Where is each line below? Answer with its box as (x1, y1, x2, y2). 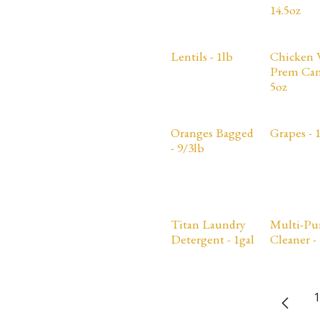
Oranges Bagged (171, 124, 254, 141)
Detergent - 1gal (171, 231, 254, 247)
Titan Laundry (171, 216, 246, 232)
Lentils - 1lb (171, 48, 233, 64)
